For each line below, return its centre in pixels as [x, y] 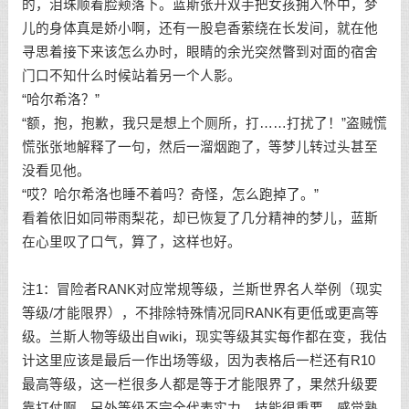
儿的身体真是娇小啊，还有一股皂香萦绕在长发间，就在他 [199, 28]
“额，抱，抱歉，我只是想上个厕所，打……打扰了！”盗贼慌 [204, 123]
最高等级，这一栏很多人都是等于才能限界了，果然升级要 [199, 384]
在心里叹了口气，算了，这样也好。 [131, 242]
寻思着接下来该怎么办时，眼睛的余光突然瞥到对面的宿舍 [199, 52]
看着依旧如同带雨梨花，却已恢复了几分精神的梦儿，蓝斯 [199, 218]
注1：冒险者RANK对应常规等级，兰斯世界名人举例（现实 [202, 289]
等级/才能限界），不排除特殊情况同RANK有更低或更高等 [200, 313]
